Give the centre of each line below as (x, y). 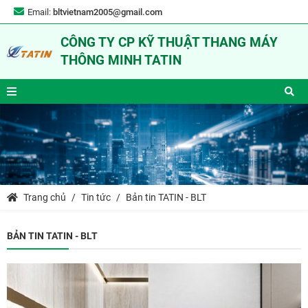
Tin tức (96, 197)
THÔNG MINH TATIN (121, 60)
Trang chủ (44, 197)
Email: (40, 12)
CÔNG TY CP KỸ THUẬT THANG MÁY (169, 42)
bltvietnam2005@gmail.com (108, 12)
